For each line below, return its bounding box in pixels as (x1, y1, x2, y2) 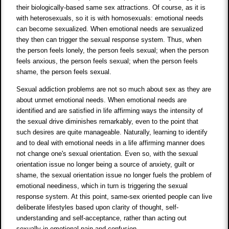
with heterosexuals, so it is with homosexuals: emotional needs (16, 14, 204, 22)
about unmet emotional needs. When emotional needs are (16, 96, 187, 104)
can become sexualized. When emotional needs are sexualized (16, 25, 203, 33)
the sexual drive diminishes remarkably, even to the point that (16, 118, 199, 126)
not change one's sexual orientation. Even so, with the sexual (16, 150, 198, 158)
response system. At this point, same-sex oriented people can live (16, 193, 213, 201)
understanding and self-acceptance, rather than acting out (16, 214, 187, 222)
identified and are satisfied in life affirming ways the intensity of (16, 107, 203, 115)
